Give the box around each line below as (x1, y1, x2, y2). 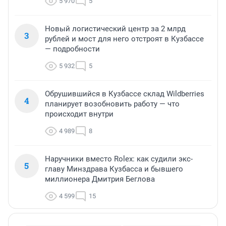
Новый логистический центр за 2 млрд (45, 24, 186, 33)
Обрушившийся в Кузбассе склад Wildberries (45, 89, 204, 98)
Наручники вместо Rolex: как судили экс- (45, 154, 193, 163)
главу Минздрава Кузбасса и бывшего (45, 164, 183, 174)
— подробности (45, 44, 100, 53)
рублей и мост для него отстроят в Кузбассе (45, 34, 204, 43)
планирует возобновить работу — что (45, 99, 180, 108)
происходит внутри (45, 109, 114, 119)
